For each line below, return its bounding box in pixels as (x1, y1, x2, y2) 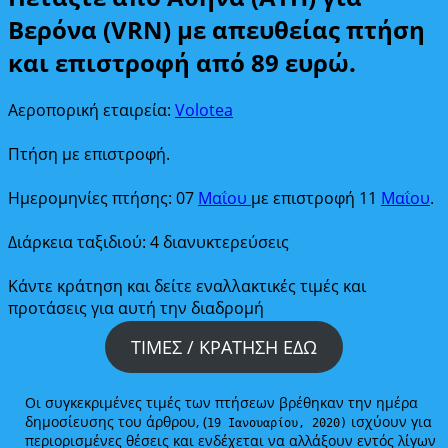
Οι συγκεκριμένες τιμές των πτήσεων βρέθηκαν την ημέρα (25, 393, 419, 413)
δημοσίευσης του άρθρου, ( (25, 412, 208, 432)
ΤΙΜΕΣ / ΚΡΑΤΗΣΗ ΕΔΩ (131, 334, 317, 359)
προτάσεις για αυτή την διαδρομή (8, 296, 264, 319)
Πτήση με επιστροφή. (8, 142, 170, 165)
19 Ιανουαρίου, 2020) (207, 416, 348, 431)
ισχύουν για (347, 412, 433, 432)
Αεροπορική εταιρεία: (8, 98, 175, 121)
